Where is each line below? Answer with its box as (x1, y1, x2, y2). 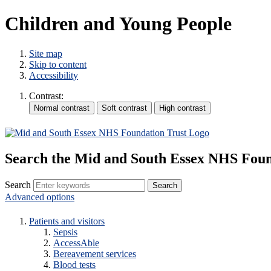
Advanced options (5, 192, 74, 203)
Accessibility (29, 70, 78, 80)
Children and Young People (5, 13, 232, 35)
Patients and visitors (29, 216, 105, 227)
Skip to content (29, 59, 87, 70)
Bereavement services (53, 249, 136, 260)
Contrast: (29, 90, 64, 101)
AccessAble (53, 238, 99, 249)
